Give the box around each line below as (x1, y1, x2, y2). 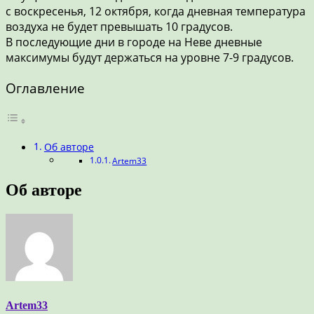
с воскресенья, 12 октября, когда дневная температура (6, 3, 306, 19)
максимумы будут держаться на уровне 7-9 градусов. (6, 49, 294, 65)
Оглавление (6, 78, 85, 97)
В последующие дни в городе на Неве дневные (6, 34, 262, 50)
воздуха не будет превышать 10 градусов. (6, 18, 233, 34)
